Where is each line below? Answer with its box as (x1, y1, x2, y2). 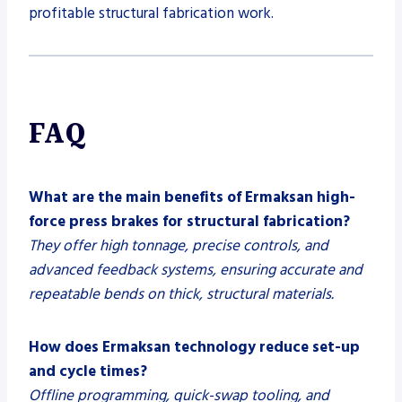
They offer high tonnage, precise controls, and (29, 234, 328, 257)
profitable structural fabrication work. (29, 2, 274, 24)
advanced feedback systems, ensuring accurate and (29, 258, 363, 281)
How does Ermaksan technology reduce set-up (29, 336, 360, 358)
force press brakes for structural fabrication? (29, 210, 350, 232)
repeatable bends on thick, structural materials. (29, 283, 334, 305)
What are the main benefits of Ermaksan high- (29, 186, 355, 208)
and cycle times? (29, 360, 147, 382)
